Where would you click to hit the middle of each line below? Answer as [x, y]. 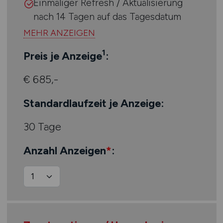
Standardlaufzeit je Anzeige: [94, 103]
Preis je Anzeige [63, 56]
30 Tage [42, 126]
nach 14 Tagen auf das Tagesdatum [107, 17]
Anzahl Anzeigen [65, 150]
